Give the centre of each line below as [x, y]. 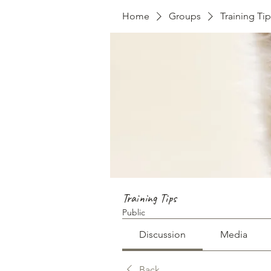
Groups [185, 16]
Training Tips [149, 198]
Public [134, 212]
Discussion [163, 234]
